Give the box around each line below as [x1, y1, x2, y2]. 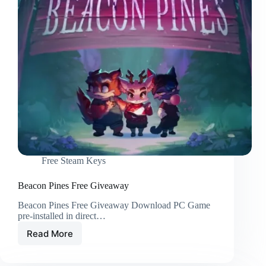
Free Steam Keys [42, 156, 106, 166]
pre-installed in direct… [18, 211, 106, 221]
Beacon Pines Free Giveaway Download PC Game [18, 200, 210, 211]
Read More [27, 227, 73, 239]
